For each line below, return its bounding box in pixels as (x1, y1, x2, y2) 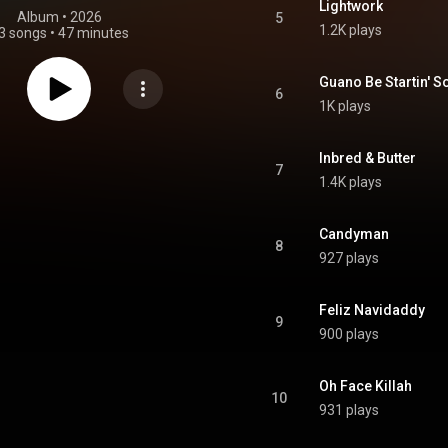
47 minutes (57, 25, 129, 41)
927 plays (319, 250, 379, 266)
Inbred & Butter (319, 150, 416, 166)
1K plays (319, 98, 371, 114)
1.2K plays (319, 22, 382, 38)
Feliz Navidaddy (319, 302, 425, 318)
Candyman (319, 226, 389, 242)
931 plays (319, 402, 379, 418)
